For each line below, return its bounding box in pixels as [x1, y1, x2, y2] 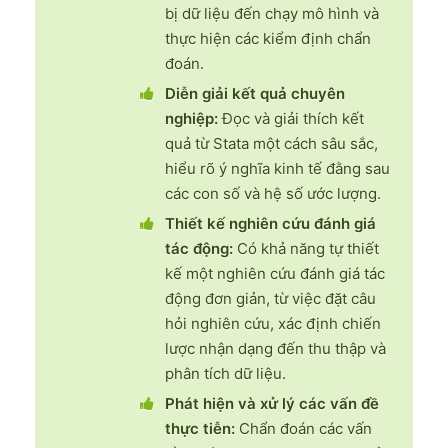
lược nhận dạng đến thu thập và [165, 338, 386, 358]
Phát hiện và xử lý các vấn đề [165, 393, 379, 413]
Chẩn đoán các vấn [235, 418, 372, 438]
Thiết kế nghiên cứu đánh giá [165, 213, 376, 233]
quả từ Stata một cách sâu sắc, [165, 133, 378, 153]
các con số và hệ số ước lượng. [165, 183, 381, 203]
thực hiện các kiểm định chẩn [165, 28, 371, 48]
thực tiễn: [165, 418, 235, 438]
